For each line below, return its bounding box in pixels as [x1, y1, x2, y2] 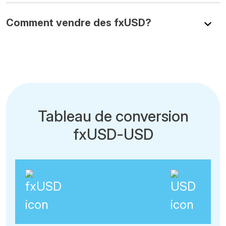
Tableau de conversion [37, 106, 189, 125]
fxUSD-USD [73, 125, 153, 143]
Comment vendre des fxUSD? [6, 16, 151, 29]
